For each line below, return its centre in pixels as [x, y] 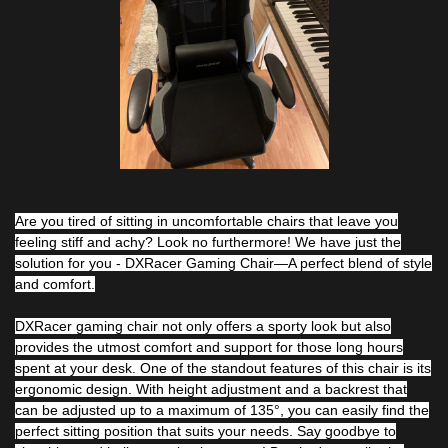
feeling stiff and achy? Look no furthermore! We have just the [208, 242]
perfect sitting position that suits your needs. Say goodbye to [205, 431]
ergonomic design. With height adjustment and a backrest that [211, 389]
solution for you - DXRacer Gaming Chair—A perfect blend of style [223, 263]
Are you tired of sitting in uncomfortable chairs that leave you [206, 221]
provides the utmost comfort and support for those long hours [209, 347]
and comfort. [55, 284]
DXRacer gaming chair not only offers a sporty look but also [203, 326]
